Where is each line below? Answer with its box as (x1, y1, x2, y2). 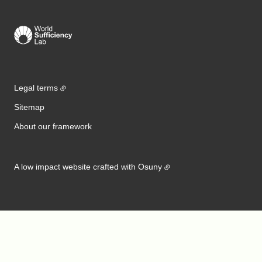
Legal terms (14, 83, 58, 92)
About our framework (14, 122, 92, 131)
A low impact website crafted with (14, 162, 138, 171)
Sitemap (14, 102, 44, 112)
